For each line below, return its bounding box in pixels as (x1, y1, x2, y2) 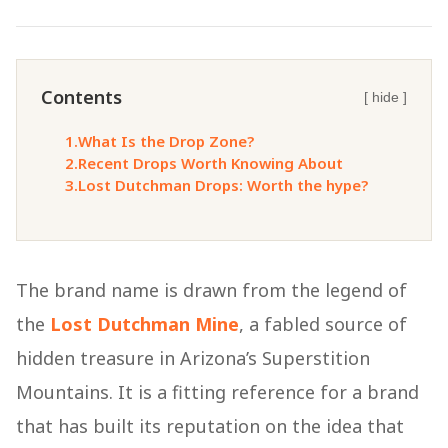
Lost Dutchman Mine (50, 312, 239, 337)
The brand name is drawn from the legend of (16, 278, 407, 303)
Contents (41, 85, 122, 110)
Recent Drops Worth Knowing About (78, 153, 343, 174)
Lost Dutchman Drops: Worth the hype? (78, 175, 368, 196)
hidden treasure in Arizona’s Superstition (16, 346, 370, 371)
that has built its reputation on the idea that (16, 414, 404, 439)
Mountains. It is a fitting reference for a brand (16, 380, 419, 405)
